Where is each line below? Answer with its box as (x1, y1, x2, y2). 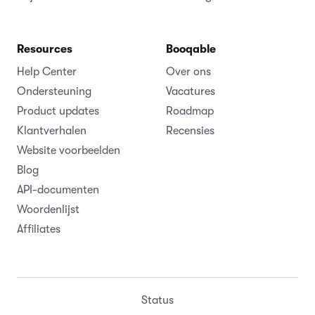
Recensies (166, 124, 214, 137)
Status (141, 293, 174, 307)
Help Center (17, 65, 77, 78)
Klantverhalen (17, 124, 86, 137)
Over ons (166, 65, 211, 78)
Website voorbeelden (17, 143, 120, 157)
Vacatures (166, 84, 215, 98)
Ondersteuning (17, 84, 91, 98)
